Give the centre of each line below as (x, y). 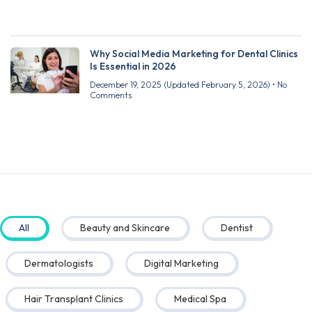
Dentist (237, 227)
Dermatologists (58, 263)
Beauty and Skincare (125, 227)
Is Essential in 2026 (133, 67)
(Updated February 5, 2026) (217, 85)
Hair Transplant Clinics (73, 298)
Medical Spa (200, 298)
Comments (111, 95)
